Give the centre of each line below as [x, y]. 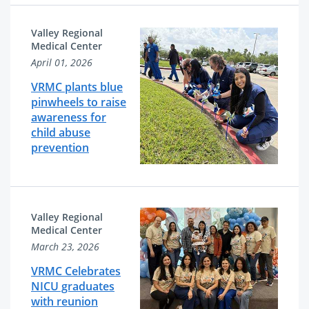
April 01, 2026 [62, 62]
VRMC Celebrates [76, 271]
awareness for [69, 117]
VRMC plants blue [77, 87]
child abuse [61, 132]
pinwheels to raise [79, 102]
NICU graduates [73, 286]
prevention [60, 148]
